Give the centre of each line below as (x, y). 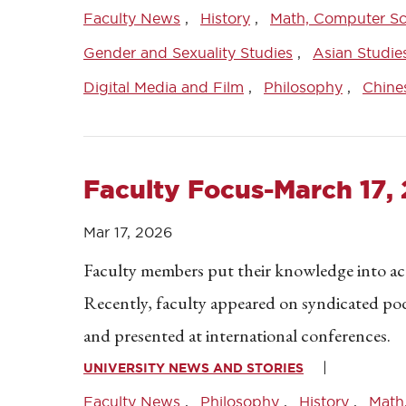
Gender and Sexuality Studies (188, 53)
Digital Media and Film (164, 87)
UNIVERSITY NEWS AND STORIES (193, 368)
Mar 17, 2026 (128, 232)
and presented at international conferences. (237, 335)
